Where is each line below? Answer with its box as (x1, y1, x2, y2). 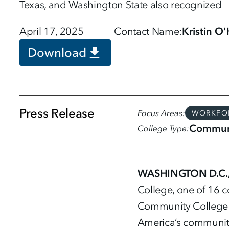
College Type (137, 123, 187, 134)
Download (28, 45, 87, 60)
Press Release (19, 106, 95, 121)
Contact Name (114, 25, 179, 38)
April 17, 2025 (19, 25, 84, 38)
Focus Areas (137, 108, 182, 119)
